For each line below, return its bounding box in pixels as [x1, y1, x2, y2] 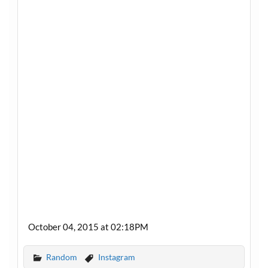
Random [45, 251, 77, 262]
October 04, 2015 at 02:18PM [28, 221, 148, 233]
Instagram [98, 251, 135, 262]
